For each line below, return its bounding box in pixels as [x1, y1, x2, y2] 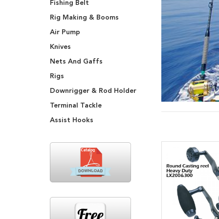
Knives [50, 43, 71, 51]
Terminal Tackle [50, 101, 102, 109]
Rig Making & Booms [50, 13, 119, 22]
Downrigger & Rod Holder [50, 87, 136, 95]
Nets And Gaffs [50, 57, 103, 66]
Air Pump [50, 28, 80, 36]
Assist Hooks [50, 116, 93, 124]
